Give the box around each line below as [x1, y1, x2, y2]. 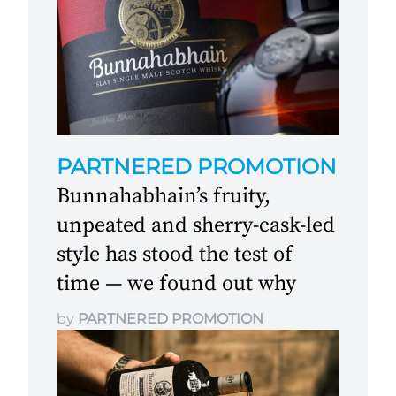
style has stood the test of [57, 241, 293, 268]
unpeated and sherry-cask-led [57, 212, 335, 239]
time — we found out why [57, 270, 296, 297]
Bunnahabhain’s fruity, [57, 183, 270, 209]
